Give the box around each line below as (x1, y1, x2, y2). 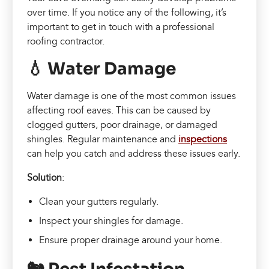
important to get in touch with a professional (27, 20, 215, 33)
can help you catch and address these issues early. (27, 147, 241, 160)
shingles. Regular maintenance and (27, 133, 179, 145)
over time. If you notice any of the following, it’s (27, 6, 227, 19)
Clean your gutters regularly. (39, 195, 159, 208)
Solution (27, 171, 62, 184)
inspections (178, 133, 228, 145)
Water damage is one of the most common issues (27, 89, 237, 102)
